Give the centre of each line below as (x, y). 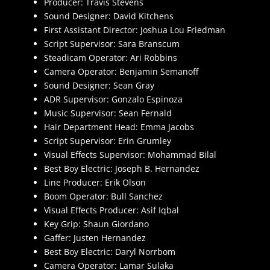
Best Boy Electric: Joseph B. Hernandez (121, 169)
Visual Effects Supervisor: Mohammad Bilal (130, 155)
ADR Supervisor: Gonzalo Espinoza (113, 99)
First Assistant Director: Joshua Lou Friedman (134, 30)
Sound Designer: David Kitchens (108, 16)
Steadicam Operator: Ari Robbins (110, 58)
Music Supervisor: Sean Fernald (108, 113)
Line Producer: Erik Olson (95, 183)
